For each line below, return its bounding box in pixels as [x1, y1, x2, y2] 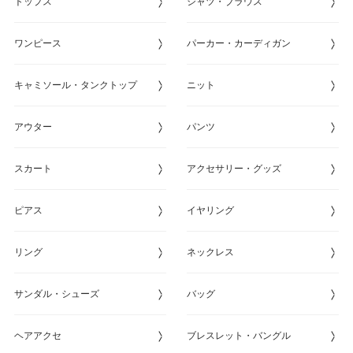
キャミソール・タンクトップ [13, 79, 137, 91]
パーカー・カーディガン [186, 37, 291, 49]
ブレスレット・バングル [186, 329, 291, 341]
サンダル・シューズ [13, 288, 99, 299]
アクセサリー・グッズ [186, 162, 281, 174]
